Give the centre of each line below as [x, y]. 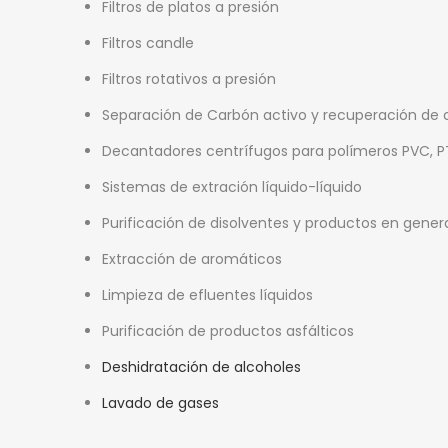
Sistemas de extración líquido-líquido [232, 186]
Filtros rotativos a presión [189, 78]
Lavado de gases [160, 402]
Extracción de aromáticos [192, 258]
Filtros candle [148, 42]
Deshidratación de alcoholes [201, 366]
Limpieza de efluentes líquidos [207, 294]
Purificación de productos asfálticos [228, 330]
